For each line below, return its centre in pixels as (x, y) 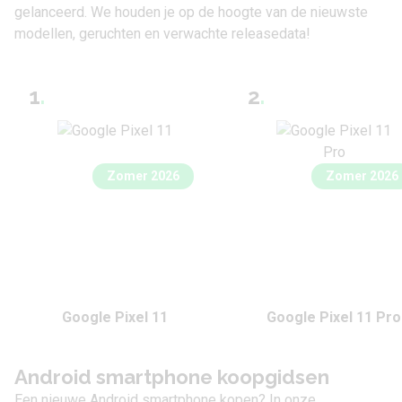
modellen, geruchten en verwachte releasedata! (162, 34)
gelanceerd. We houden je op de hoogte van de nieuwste (191, 12)
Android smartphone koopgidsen (172, 377)
